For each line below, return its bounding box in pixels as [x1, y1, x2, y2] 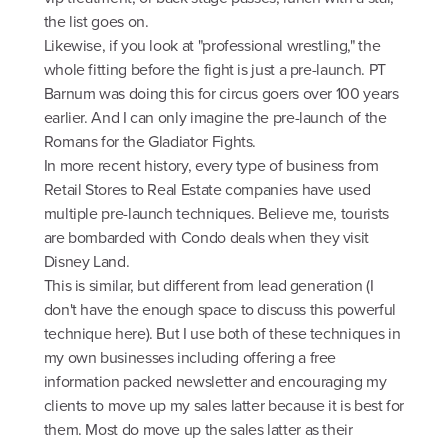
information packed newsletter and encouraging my [43, 370, 387, 394]
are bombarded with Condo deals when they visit [43, 226, 370, 250]
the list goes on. [43, 10, 149, 34]
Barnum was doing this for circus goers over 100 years [43, 82, 399, 106]
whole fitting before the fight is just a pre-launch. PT [43, 58, 386, 82]
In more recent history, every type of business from [43, 154, 379, 178]
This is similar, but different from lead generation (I [43, 274, 374, 298]
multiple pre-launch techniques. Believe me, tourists [43, 202, 389, 226]
